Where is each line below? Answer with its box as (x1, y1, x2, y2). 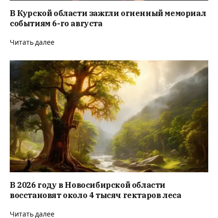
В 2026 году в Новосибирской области (10, 180, 165, 190)
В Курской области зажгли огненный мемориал (10, 8, 206, 18)
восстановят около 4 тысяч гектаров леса (10, 190, 182, 200)
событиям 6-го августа (10, 18, 103, 29)
